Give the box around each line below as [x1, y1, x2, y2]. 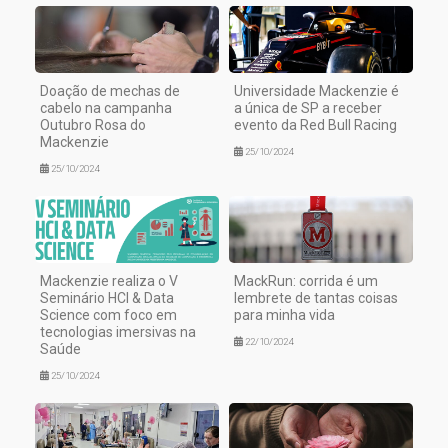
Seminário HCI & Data [40, 290, 174, 307]
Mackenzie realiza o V [40, 273, 178, 290]
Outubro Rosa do [40, 117, 146, 134]
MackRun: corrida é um [234, 273, 378, 290]
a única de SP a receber [234, 100, 382, 117]
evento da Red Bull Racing [234, 117, 397, 134]
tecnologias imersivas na [40, 324, 196, 341]
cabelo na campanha [40, 100, 172, 117]
